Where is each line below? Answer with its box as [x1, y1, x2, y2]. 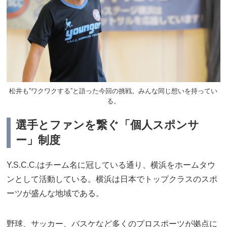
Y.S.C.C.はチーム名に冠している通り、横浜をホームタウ [7, 161, 216, 170]
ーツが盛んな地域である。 [7, 189, 104, 198]
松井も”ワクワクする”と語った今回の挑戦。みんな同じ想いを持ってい [9, 87, 218, 95]
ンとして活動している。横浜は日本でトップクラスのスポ [7, 175, 218, 184]
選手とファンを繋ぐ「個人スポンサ [16, 119, 200, 132]
